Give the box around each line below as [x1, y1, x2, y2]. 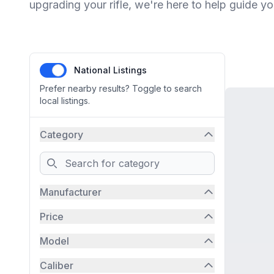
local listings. [40, 95, 90, 106]
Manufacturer [40, 186, 102, 198]
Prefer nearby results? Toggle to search [40, 83, 202, 94]
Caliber [40, 259, 73, 272]
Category [40, 128, 83, 141]
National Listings [74, 65, 147, 75]
